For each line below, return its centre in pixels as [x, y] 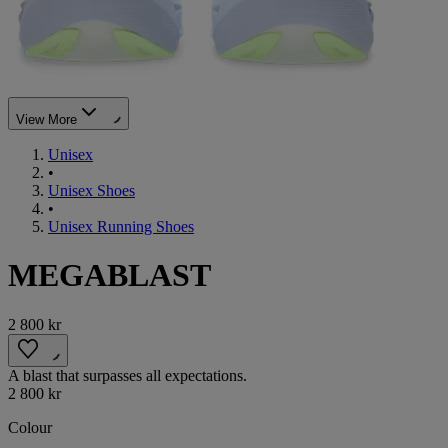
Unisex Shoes [91, 190]
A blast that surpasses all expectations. [127, 375]
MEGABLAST [109, 275]
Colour [30, 427]
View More [46, 119]
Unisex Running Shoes [121, 226]
